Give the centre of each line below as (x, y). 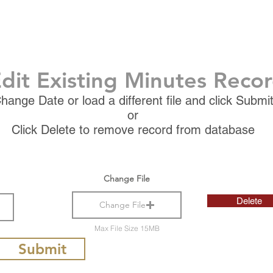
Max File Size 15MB (127, 228)
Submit (42, 249)
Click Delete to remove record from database (133, 130)
